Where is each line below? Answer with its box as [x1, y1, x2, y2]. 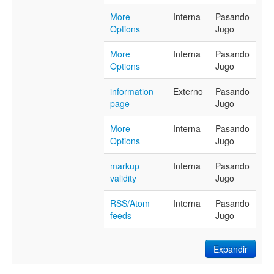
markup [110, 160, 139, 172]
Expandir [213, 243, 248, 256]
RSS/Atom [110, 197, 150, 210]
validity [110, 172, 136, 185]
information [110, 85, 154, 98]
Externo [173, 85, 203, 98]
